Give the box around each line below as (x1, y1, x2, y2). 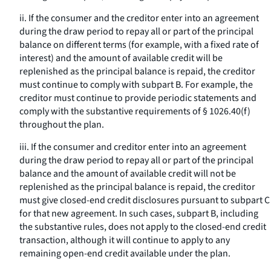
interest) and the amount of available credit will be (19, 51, 223, 65)
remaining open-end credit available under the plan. (19, 247, 230, 260)
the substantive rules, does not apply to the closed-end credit (19, 220, 266, 233)
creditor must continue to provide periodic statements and (19, 91, 256, 105)
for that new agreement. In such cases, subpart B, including (19, 207, 258, 220)
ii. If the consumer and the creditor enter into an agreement (19, 11, 259, 25)
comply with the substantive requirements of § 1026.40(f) (19, 105, 250, 118)
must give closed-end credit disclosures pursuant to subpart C (19, 194, 270, 207)
